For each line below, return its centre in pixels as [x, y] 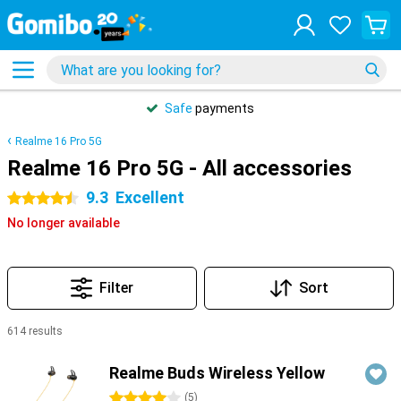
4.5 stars [33, 199]
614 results [35, 331]
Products [35, 354]
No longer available [64, 223]
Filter [116, 288]
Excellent [150, 197]
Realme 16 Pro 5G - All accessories [179, 168]
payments [223, 108]
